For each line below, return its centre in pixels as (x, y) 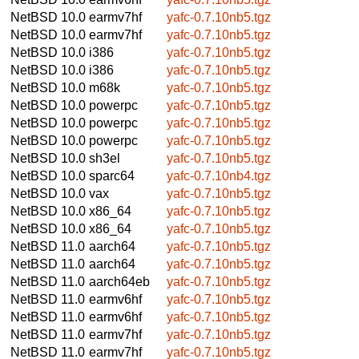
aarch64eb (119, 281)
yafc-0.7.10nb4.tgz (219, 175)
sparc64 (112, 175)
